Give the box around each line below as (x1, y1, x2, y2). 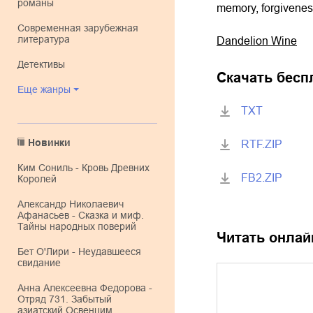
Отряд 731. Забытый (17, 293, 112, 305)
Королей (17, 173, 57, 184)
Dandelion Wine (217, 34, 297, 47)
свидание (17, 257, 61, 268)
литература (17, 34, 70, 45)
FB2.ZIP (241, 171, 282, 184)
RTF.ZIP (241, 138, 282, 150)
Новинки (35, 137, 71, 148)
